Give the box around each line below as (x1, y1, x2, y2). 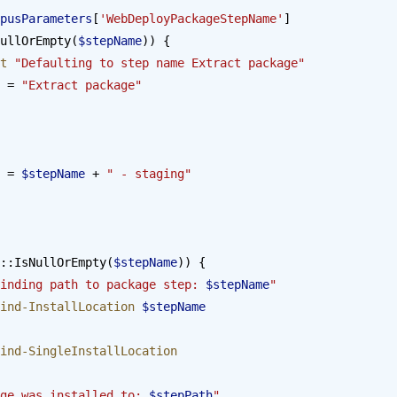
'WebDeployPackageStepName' (99, 11, 284, 26)
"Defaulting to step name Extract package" (7, 55, 305, 70)
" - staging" (106, 166, 191, 181)
